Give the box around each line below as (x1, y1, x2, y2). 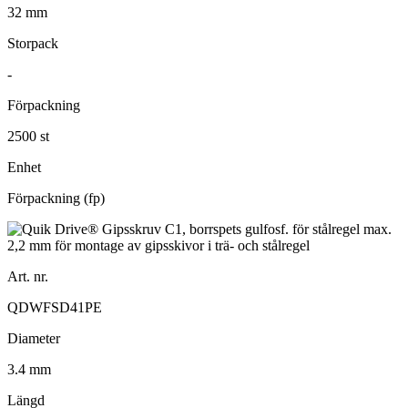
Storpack (7, 35, 58, 51)
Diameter (7, 330, 60, 346)
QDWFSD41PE (7, 299, 102, 315)
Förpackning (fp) (7, 189, 105, 206)
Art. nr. (7, 268, 48, 284)
